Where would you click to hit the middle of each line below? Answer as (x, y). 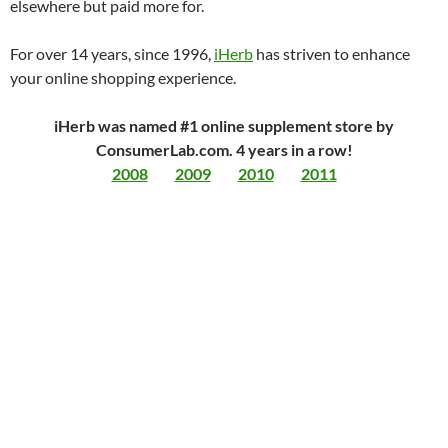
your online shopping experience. (123, 77)
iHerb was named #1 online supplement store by (224, 125)
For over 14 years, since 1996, (112, 53)
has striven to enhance (331, 53)
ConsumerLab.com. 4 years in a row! (224, 149)
